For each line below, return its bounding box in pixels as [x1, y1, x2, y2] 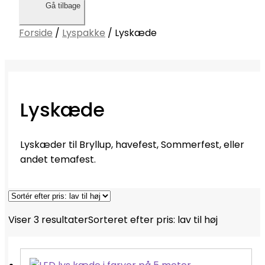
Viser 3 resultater [8, 212, 88, 227]
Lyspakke [62, 25, 105, 40]
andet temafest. [20, 152, 96, 166]
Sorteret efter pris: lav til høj [88, 212, 218, 227]
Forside [19, 25, 53, 40]
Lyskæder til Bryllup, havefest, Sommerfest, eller [20, 137, 244, 151]
